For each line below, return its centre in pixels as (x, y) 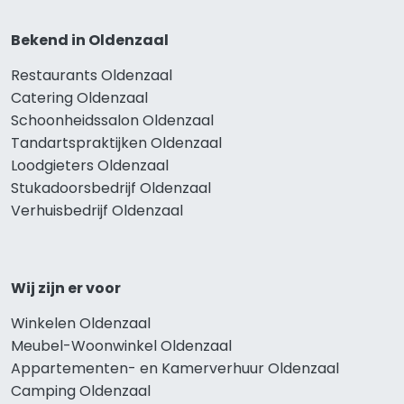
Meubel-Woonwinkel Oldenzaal (121, 346)
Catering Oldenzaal (79, 98)
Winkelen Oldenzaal (81, 324)
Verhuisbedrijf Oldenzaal (97, 211)
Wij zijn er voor (66, 289)
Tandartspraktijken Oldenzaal (116, 143)
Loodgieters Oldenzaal (90, 166)
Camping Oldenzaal (81, 391)
